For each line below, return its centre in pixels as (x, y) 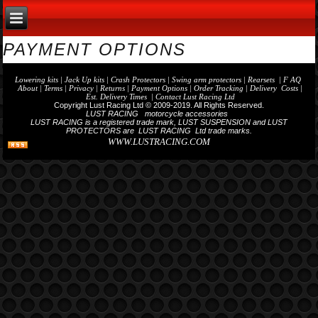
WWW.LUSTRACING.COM (159, 142)
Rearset (260, 79)
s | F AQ (287, 79)
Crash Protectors (138, 79)
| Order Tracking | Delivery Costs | (246, 88)
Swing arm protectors (207, 79)
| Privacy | (81, 88)
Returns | (114, 88)
